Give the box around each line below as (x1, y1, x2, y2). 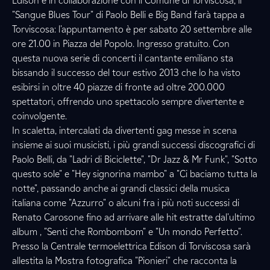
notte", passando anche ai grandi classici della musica (12, 183, 230, 194)
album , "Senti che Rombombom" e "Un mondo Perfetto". (12, 226, 242, 237)
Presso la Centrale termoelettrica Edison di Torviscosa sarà (12, 240, 251, 252)
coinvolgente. (12, 110, 67, 122)
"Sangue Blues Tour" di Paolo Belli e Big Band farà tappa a (12, 9, 245, 20)
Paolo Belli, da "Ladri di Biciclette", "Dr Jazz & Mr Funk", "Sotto (12, 154, 257, 165)
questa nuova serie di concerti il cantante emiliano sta (12, 52, 233, 64)
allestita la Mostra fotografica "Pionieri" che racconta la (12, 255, 237, 266)
